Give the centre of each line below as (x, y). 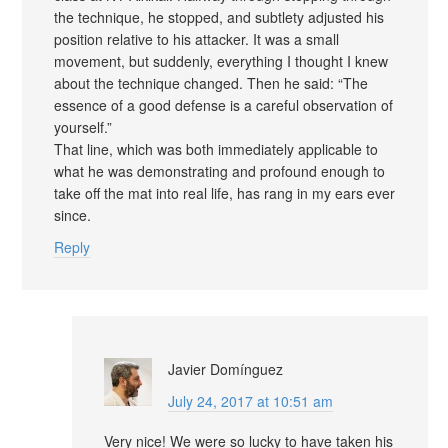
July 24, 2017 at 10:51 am (250, 400)
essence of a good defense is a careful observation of (223, 104)
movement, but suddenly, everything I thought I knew (221, 60)
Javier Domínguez (225, 368)
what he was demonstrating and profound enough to (219, 170)
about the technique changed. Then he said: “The (211, 82)
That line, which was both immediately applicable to (216, 148)
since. (72, 214)
